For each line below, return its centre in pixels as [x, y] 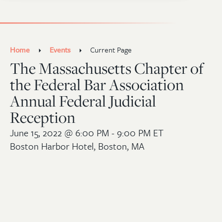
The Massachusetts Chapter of [107, 68]
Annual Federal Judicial [83, 101]
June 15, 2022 [37, 132]
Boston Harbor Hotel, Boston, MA [77, 146]
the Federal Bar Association [97, 84]
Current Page [111, 49]
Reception [43, 117]
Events [60, 49]
